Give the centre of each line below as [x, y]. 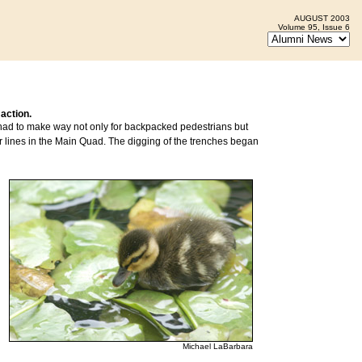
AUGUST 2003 [322, 18]
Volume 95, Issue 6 [314, 27]
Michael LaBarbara [218, 346]
